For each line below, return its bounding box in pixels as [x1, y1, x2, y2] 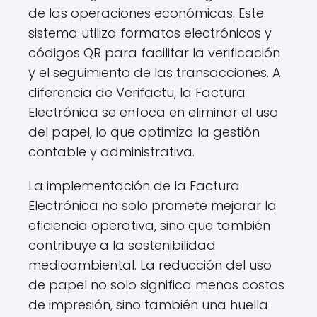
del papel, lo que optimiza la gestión [28, 123, 260, 141]
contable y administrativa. [28, 143, 195, 161]
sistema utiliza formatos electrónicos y [28, 24, 272, 42]
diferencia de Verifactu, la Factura [28, 83, 246, 101]
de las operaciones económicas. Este [28, 4, 264, 22]
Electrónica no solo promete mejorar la [28, 197, 277, 214]
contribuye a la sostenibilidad [28, 236, 216, 254]
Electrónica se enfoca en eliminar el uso [28, 103, 278, 121]
